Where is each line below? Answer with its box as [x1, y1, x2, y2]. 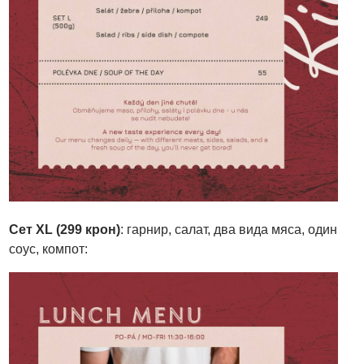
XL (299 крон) [36, 223, 121, 237]
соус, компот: [9, 242, 89, 257]
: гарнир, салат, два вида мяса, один [120, 223, 338, 237]
